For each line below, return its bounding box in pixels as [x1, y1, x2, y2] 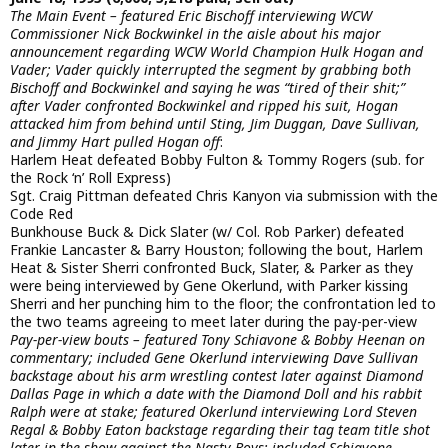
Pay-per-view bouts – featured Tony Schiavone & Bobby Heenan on [10, 330, 425, 350]
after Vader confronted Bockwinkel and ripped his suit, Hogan [10, 96, 398, 116]
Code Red [10, 204, 73, 224]
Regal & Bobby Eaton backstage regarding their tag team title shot [10, 420, 430, 440]
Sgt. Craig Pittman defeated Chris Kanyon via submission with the [10, 186, 438, 206]
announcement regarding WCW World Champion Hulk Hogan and [10, 42, 423, 62]
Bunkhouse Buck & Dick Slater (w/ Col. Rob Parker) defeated [10, 222, 404, 242]
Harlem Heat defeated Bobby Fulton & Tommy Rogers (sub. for [10, 150, 424, 170]
